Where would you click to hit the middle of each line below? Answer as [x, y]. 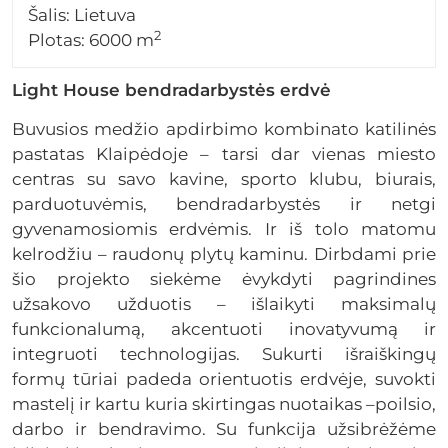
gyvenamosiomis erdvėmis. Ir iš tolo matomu [224, 228]
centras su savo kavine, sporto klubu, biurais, [224, 178]
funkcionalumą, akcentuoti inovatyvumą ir [224, 328]
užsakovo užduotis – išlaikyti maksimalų [224, 303]
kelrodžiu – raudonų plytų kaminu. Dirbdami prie [224, 253]
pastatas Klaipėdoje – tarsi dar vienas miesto [224, 153]
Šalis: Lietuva [82, 14]
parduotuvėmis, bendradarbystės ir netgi [224, 203]
